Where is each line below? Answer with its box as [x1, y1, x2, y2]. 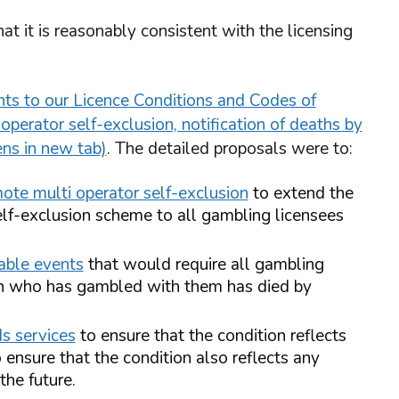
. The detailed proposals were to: [106, 137, 353, 161]
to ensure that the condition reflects [75, 324, 346, 348]
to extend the [248, 182, 354, 206]
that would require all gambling [83, 253, 324, 277]
